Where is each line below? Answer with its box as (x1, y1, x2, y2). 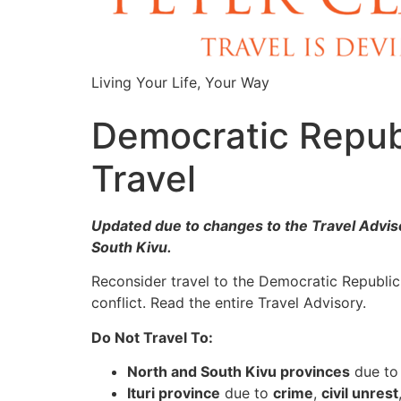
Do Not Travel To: (91, 328, 213, 346)
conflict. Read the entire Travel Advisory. (91, 294, 366, 312)
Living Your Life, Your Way (91, 73, 269, 91)
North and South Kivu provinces (127, 363, 350, 381)
